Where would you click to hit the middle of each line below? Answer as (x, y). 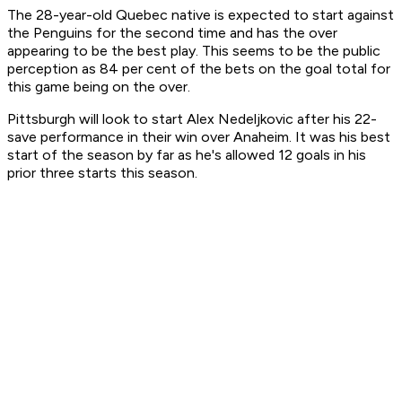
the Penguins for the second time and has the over (172, 33)
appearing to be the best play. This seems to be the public (194, 51)
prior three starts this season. (102, 173)
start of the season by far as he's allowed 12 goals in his (187, 155)
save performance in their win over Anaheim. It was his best (199, 137)
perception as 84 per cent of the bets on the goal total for (199, 69)
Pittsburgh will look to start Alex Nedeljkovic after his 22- (192, 119)
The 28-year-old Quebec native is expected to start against (201, 15)
